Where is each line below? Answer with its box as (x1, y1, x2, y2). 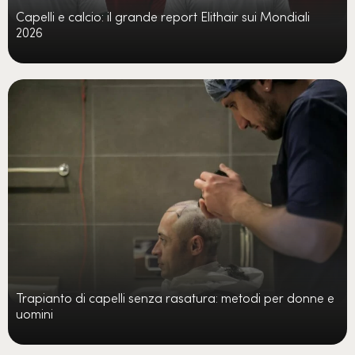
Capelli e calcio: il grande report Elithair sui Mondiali (16, 6, 310, 25)
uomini (16, 303, 53, 322)
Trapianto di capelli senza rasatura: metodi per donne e (16, 288, 334, 306)
